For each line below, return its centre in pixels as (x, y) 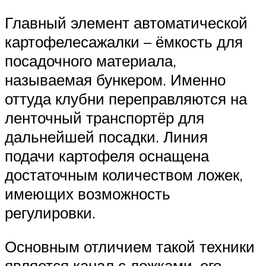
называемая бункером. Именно (115, 79)
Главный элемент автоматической (126, 22)
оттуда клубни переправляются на (126, 98)
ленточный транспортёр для (104, 117)
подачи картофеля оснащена (107, 155)
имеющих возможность (88, 193)
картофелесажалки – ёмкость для (124, 41)
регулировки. (50, 212)
